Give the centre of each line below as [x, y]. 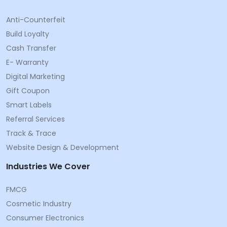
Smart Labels [29, 105]
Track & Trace [31, 133]
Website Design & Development [63, 147]
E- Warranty [27, 62]
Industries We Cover [48, 166]
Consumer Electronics [45, 218]
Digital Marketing [35, 76]
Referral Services [35, 119]
